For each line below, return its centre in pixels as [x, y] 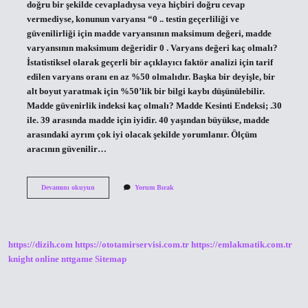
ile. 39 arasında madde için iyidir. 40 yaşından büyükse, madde [148, 120]
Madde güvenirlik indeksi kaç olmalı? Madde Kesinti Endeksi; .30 [154, 106]
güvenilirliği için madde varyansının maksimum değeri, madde [149, 33]
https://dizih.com [41, 245]
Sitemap [111, 260]
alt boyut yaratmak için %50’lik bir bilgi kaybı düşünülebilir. [145, 91]
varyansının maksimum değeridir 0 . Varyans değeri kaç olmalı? [152, 48]
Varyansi [107, 196]
